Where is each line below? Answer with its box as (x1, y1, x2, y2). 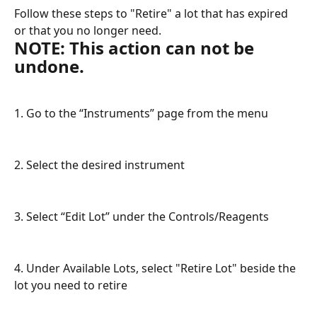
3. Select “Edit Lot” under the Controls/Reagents (14, 209, 272, 225)
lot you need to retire (14, 277, 127, 294)
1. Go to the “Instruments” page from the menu (14, 105, 268, 122)
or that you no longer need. (14, 23, 161, 38)
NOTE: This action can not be (14, 36, 258, 59)
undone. (14, 54, 84, 78)
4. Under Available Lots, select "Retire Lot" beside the (14, 260, 299, 277)
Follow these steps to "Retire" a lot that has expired (14, 6, 291, 21)
